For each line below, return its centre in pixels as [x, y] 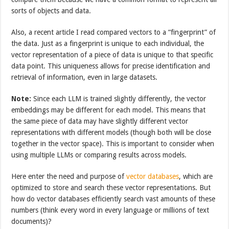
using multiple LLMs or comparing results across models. [99, 155]
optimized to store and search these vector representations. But [111, 187]
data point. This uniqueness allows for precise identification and [111, 66]
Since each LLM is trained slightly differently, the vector [119, 98]
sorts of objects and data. [51, 10]
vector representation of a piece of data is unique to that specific [112, 54]
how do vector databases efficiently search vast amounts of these [113, 199]
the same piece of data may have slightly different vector [100, 121]
